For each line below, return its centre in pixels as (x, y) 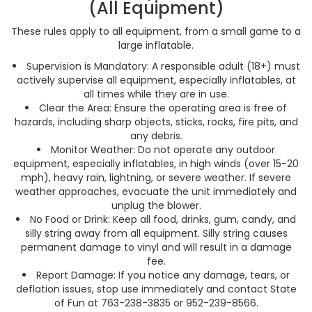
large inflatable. (156, 45)
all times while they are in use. (156, 94)
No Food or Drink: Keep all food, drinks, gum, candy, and (163, 219)
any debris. (156, 136)
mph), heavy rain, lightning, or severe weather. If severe (156, 178)
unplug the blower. (156, 205)
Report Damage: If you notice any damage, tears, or (163, 275)
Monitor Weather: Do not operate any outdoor (163, 150)
